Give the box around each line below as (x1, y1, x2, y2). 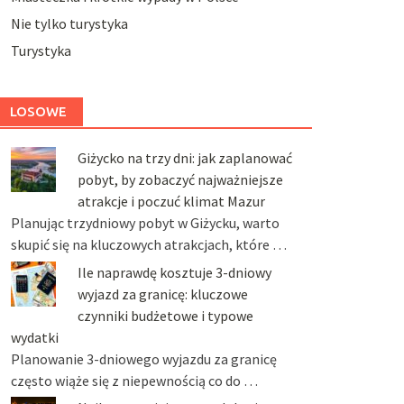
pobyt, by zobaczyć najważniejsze (77, 170, 283, 189)
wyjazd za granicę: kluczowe (77, 284, 248, 303)
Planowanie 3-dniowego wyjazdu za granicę (10, 349, 277, 368)
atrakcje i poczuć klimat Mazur (77, 192, 265, 211)
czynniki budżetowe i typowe (77, 306, 253, 325)
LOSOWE (9, 104, 67, 120)
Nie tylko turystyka (10, 14, 128, 33)
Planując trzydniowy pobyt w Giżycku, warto (10, 214, 280, 233)
